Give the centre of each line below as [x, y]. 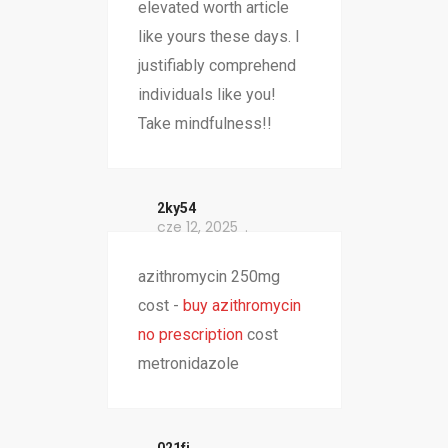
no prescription [190, 335]
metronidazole [188, 364]
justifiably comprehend [216, 66]
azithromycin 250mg [208, 277]
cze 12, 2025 [197, 227]
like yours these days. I [218, 37]
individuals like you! [206, 95]
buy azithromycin [241, 306]
